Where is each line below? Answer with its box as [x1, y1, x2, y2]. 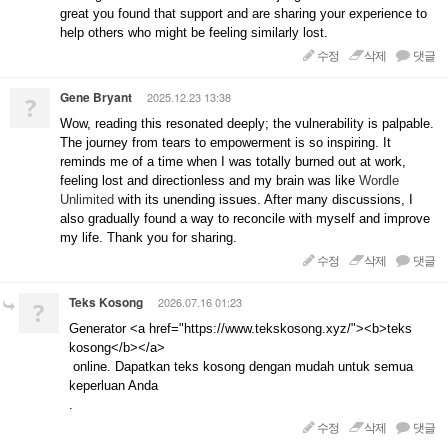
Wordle [359, 173, 399, 188]
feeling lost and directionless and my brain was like [60, 173, 359, 188]
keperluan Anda [68, 378, 158, 393]
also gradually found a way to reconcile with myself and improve [60, 211, 430, 226]
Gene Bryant [60, 88, 132, 106]
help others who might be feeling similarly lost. [60, 25, 328, 40]
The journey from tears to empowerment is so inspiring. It [60, 135, 391, 150]
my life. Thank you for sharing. [60, 230, 237, 245]
